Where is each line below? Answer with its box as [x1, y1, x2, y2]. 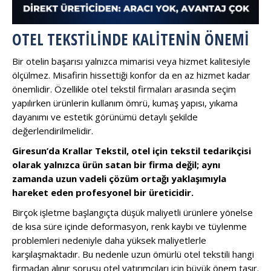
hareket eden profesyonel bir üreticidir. [12, 186, 194, 198]
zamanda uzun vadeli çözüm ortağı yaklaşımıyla [12, 172, 226, 184]
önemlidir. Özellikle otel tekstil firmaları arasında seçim [12, 82, 236, 95]
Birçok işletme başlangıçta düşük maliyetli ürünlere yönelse [12, 206, 253, 218]
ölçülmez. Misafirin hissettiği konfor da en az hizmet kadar [12, 68, 250, 81]
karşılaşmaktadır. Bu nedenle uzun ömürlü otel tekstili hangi [12, 247, 254, 260]
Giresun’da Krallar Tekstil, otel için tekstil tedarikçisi [12, 144, 251, 157]
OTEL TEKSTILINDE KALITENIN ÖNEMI [12, 28, 249, 50]
